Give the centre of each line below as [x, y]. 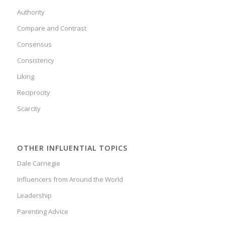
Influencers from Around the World [70, 180]
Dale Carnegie [38, 163]
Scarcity [29, 109]
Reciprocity [33, 93]
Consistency [35, 61]
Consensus [34, 44]
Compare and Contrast [51, 28]
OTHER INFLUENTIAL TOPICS [72, 148]
